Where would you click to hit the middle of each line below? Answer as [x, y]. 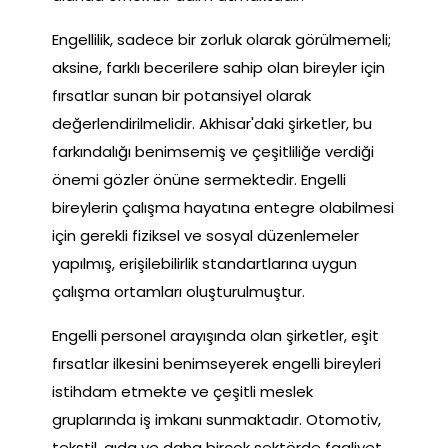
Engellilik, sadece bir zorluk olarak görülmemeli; [221, 39]
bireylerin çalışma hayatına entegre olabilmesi [223, 207]
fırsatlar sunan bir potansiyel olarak [181, 95]
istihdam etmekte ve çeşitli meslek [182, 391]
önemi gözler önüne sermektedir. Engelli [199, 179]
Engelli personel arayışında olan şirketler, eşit [215, 335]
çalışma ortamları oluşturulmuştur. [178, 291]
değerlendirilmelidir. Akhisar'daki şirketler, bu [212, 123]
